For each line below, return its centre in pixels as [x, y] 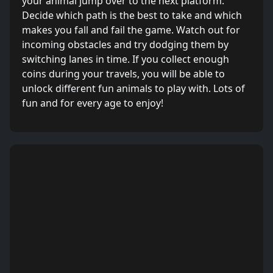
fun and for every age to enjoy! [93, 103]
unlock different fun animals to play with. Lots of [133, 88]
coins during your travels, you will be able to [123, 74]
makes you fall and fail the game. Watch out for [131, 30]
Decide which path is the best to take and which [132, 15]
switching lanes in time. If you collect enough [126, 59]
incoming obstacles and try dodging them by [125, 44]
